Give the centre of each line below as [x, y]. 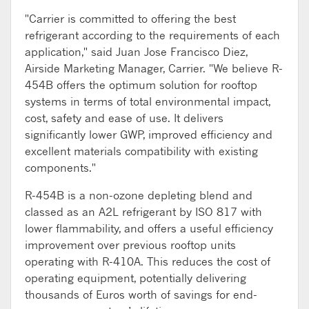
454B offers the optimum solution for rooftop [141, 84]
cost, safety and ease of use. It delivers [124, 118]
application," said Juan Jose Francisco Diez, [136, 51]
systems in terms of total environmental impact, [148, 101]
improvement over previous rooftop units [130, 245]
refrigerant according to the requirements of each [152, 35]
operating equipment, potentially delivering [136, 278]
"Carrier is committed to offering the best [130, 18]
